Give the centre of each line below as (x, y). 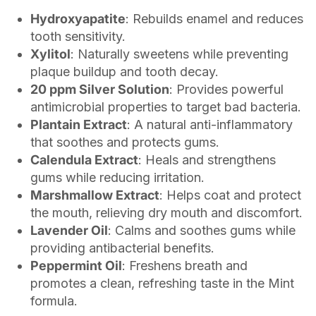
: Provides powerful (226, 89)
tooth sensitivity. (78, 36)
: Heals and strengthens (207, 159)
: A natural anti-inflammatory (210, 124)
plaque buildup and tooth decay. (124, 71)
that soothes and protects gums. (125, 142)
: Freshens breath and (185, 265)
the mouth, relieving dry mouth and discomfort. (166, 212)
